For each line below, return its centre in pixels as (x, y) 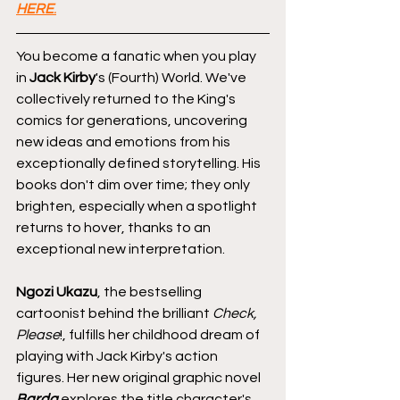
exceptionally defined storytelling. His (140, 163)
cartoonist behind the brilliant (114, 313)
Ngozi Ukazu (57, 292)
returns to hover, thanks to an (115, 227)
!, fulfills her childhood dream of (161, 334)
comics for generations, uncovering (133, 120)
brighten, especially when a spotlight (138, 206)
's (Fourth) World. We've (172, 77)
